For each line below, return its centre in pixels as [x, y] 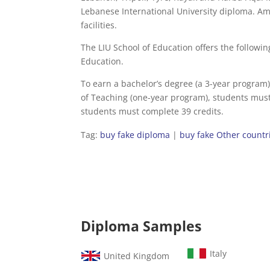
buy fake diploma [135, 134]
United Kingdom [137, 256]
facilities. [99, 25]
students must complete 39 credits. [152, 111]
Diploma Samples [141, 226]
